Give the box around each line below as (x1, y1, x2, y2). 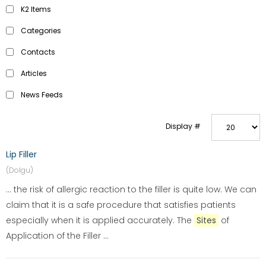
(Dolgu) (6, 165, 33, 175)
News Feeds (21, 90, 63, 100)
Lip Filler (6, 148, 37, 160)
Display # (166, 121, 201, 131)
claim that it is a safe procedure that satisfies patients (6, 199, 236, 211)
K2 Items (21, 4, 51, 14)
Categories (21, 26, 61, 36)
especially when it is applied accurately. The (6, 214, 194, 226)
